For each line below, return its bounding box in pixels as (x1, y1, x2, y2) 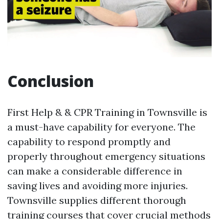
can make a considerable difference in (7, 165, 182, 177)
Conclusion (7, 70, 94, 92)
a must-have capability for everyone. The (7, 121, 196, 133)
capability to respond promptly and (7, 135, 171, 148)
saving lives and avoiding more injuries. (7, 179, 188, 192)
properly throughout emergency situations (7, 150, 205, 163)
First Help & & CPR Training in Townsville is (7, 106, 207, 119)
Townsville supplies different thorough (7, 194, 186, 207)
